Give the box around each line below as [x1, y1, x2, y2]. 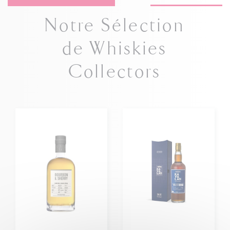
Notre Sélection [45, 15, 185, 37]
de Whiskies [62, 38, 168, 60]
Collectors [68, 61, 162, 83]
